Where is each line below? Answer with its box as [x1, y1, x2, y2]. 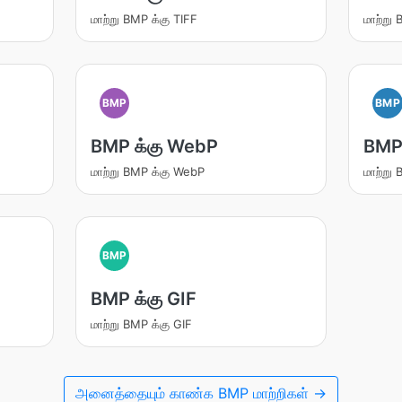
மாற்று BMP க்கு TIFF [90, 12, 197, 26]
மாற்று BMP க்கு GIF [90, 317, 192, 331]
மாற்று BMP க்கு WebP [90, 164, 205, 179]
